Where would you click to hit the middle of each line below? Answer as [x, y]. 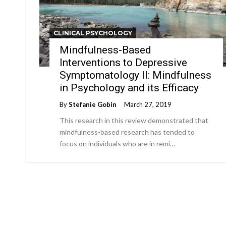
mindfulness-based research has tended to [127, 132]
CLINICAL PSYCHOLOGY [93, 33]
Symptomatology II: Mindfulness [135, 75]
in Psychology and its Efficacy [129, 88]
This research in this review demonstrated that [134, 120]
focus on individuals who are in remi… [117, 144]
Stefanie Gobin [93, 104]
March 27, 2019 [148, 104]
